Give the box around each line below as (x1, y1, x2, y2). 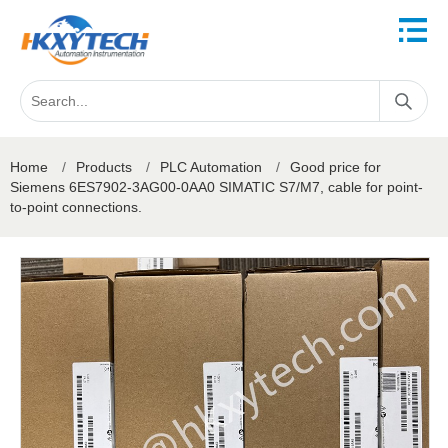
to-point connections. (10, 199, 142, 215)
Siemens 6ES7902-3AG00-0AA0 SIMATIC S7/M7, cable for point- (10, 179, 423, 195)
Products (76, 159, 132, 175)
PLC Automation (160, 159, 262, 175)
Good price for (290, 159, 381, 175)
